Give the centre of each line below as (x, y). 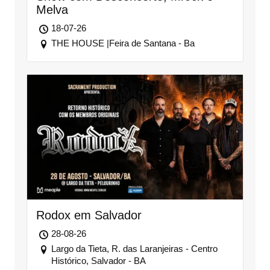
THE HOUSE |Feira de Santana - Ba (123, 43)
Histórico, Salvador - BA (98, 261)
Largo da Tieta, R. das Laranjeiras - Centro (134, 249)
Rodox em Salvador (89, 215)
